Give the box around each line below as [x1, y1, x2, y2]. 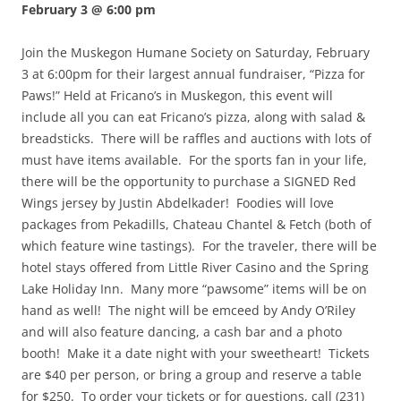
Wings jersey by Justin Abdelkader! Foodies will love [21, 194, 334, 212]
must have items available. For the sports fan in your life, [21, 151, 367, 169]
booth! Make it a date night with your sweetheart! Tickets [21, 345, 370, 363]
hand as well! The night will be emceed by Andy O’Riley [21, 302, 355, 320]
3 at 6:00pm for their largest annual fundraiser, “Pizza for [21, 65, 365, 83]
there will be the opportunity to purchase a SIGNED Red [21, 173, 356, 191]
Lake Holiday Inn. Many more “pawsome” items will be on [21, 280, 367, 298]
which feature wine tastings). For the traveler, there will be [21, 237, 377, 255]
